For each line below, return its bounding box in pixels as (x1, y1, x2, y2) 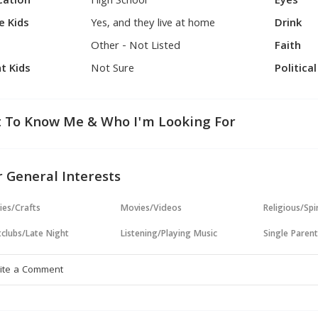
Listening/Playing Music (121, 227, 218, 242)
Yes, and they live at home (91, 15, 216, 33)
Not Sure (91, 60, 135, 79)
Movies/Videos (121, 202, 182, 216)
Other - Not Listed (91, 38, 181, 56)
